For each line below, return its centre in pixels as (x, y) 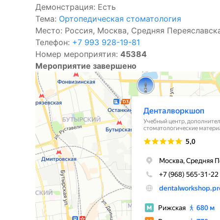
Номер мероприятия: (78, 54)
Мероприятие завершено (86, 66)
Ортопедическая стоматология (120, 19)
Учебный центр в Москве (71, 83)
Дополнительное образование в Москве (93, 90)
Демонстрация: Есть (76, 7)
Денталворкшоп (58, 76)
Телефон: (54, 42)
